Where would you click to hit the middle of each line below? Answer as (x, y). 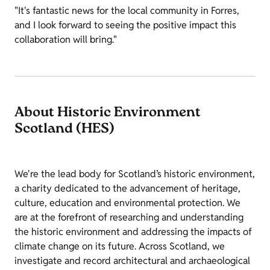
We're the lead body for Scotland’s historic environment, (135, 174)
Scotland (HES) (65, 130)
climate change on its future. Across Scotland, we (120, 246)
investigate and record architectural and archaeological (132, 261)
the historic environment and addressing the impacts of (133, 232)
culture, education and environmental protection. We (127, 203)
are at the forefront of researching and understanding (129, 217)
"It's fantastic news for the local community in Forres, (127, 11)
